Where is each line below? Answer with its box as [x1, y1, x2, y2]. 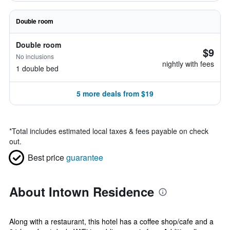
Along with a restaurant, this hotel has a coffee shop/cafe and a [9, 216, 214, 226]
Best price [28, 151, 64, 163]
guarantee [66, 151, 103, 163]
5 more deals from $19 [76, 88, 154, 99]
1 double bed [16, 63, 59, 73]
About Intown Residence [9, 183, 154, 200]
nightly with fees [162, 59, 214, 69]
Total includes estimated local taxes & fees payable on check [12, 126, 208, 136]
